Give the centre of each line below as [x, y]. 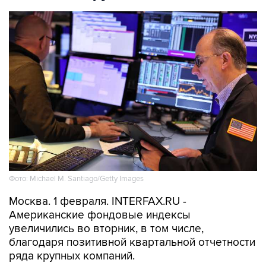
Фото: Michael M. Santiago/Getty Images [76, 178]
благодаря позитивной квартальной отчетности [132, 243]
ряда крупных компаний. [72, 256]
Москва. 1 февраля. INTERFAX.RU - [98, 202]
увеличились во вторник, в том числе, [106, 229]
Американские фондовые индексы [100, 215]
